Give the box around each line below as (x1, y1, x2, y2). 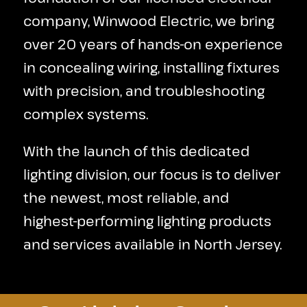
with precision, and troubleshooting (23, 82, 265, 100)
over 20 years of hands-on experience (23, 35, 283, 53)
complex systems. (23, 105, 149, 123)
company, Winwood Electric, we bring (23, 12, 274, 30)
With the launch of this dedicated (23, 142, 249, 160)
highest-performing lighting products (23, 212, 271, 230)
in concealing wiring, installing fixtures (23, 58, 280, 77)
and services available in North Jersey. (23, 235, 282, 254)
